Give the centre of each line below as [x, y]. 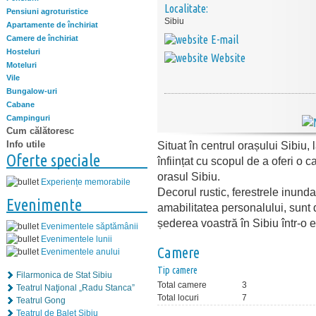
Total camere [182, 285]
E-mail [225, 39]
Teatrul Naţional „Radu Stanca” [75, 287]
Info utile [26, 144]
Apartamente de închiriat [52, 25]
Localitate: [186, 8]
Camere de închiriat [42, 38]
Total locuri [178, 298]
